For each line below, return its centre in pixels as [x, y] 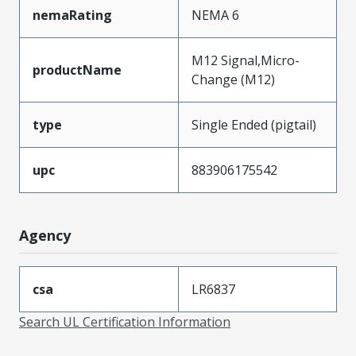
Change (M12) [233, 79]
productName [77, 70]
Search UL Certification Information [125, 321]
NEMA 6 [215, 15]
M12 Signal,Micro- [246, 60]
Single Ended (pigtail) [254, 124]
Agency [45, 235]
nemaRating [72, 15]
